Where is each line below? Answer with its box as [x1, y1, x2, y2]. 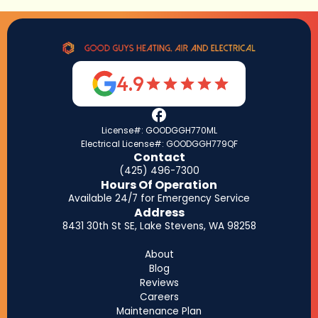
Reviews [139, 275, 179, 290]
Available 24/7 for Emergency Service [68, 191, 250, 205]
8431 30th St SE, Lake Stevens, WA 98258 [62, 219, 256, 233]
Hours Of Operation [101, 176, 217, 193]
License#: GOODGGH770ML [101, 124, 217, 136]
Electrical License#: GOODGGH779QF [80, 137, 238, 150]
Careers [139, 290, 179, 304]
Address [133, 204, 185, 221]
